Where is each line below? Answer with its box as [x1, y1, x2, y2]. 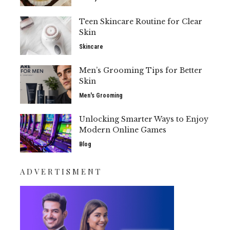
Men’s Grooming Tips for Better [79, 65, 202, 75]
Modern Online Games [79, 125, 166, 135]
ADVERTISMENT [20, 166, 102, 177]
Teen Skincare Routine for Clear [79, 16, 202, 26]
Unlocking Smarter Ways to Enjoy [79, 114, 208, 124]
